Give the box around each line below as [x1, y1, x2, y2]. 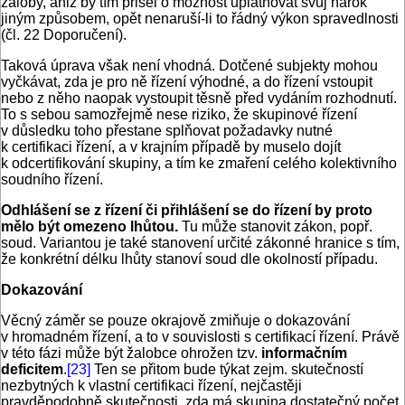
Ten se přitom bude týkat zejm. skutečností [90, 362, 363, 378]
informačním [261, 345, 347, 362]
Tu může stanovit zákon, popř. [182, 219, 372, 235]
